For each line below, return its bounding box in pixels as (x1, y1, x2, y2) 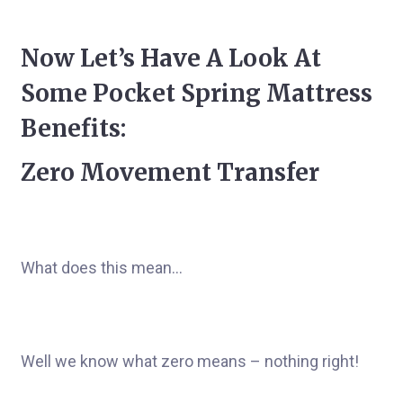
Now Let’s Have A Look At (21, 43, 321, 73)
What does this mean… (21, 258, 183, 277)
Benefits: (21, 113, 126, 143)
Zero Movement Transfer (21, 157, 319, 187)
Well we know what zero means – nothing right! (21, 352, 359, 371)
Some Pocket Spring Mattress (21, 78, 372, 108)
